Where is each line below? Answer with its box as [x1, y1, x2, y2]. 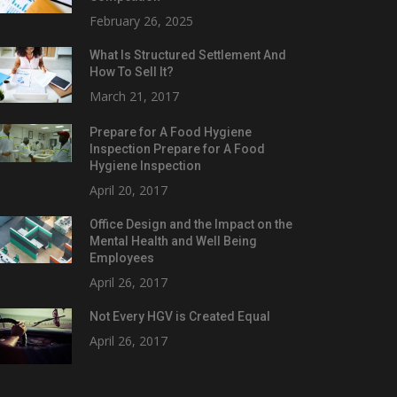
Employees [89, 250, 154, 265]
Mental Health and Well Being [89, 233, 257, 248]
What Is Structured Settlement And [89, 47, 286, 62]
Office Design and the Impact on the [89, 216, 292, 231]
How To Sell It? [89, 64, 174, 79]
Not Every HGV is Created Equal [89, 308, 270, 323]
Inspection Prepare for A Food [89, 141, 265, 156]
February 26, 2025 [89, 12, 193, 29]
